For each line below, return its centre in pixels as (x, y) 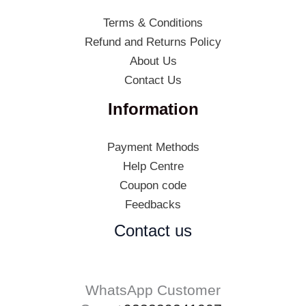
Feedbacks (153, 205)
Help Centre (153, 167)
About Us (153, 61)
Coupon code (153, 186)
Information (153, 109)
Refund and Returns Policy (153, 42)
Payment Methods (153, 148)
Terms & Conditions (153, 23)
